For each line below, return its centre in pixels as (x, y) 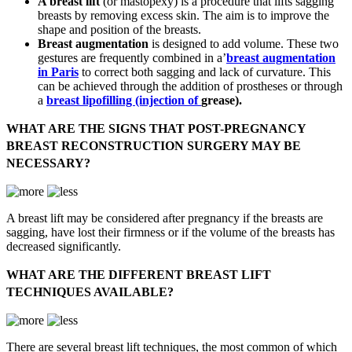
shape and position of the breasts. (119, 30)
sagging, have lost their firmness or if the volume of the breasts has (170, 233)
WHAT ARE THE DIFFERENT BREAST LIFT (139, 275)
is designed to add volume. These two (244, 44)
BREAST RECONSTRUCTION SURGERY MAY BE (154, 146)
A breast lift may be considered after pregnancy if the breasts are (165, 218)
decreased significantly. (64, 247)
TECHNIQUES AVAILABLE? (90, 292)
